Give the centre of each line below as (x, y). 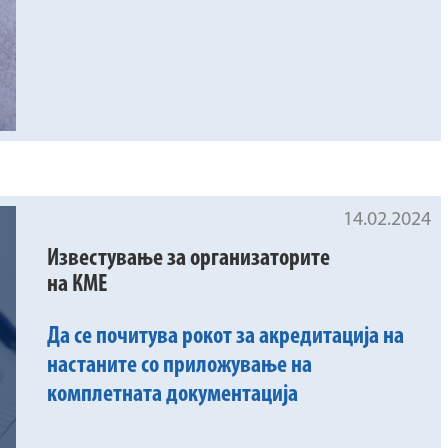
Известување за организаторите (189, 259)
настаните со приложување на (180, 366)
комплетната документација (173, 395)
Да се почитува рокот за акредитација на (226, 337)
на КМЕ (77, 285)
